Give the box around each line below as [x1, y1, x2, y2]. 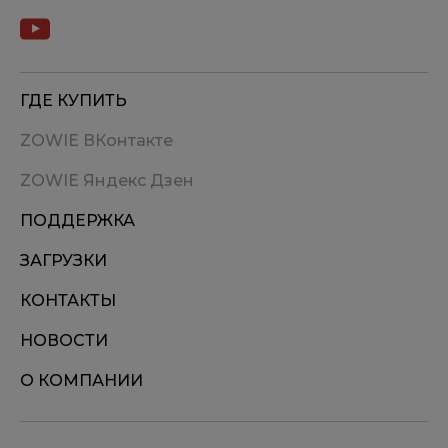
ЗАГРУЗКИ [20, 250, 107, 270]
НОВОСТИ [20, 330, 108, 350]
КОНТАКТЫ [20, 290, 116, 310]
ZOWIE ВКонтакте [20, 130, 173, 150]
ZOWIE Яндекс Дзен [20, 170, 194, 190]
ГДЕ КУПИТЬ [20, 90, 127, 110]
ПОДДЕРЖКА [20, 210, 135, 230]
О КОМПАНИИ [20, 370, 143, 390]
